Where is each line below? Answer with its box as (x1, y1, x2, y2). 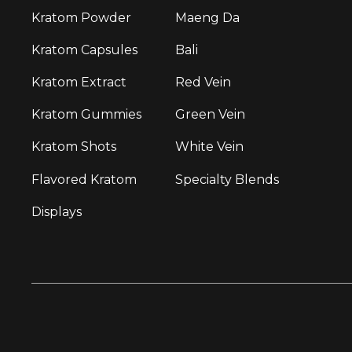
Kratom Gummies (31, 107, 141, 123)
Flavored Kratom (31, 171, 137, 187)
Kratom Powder (31, 9, 131, 25)
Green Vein (175, 107, 246, 123)
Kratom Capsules (31, 42, 137, 57)
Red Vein (175, 74, 232, 90)
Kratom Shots (31, 139, 116, 155)
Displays (31, 203, 82, 219)
